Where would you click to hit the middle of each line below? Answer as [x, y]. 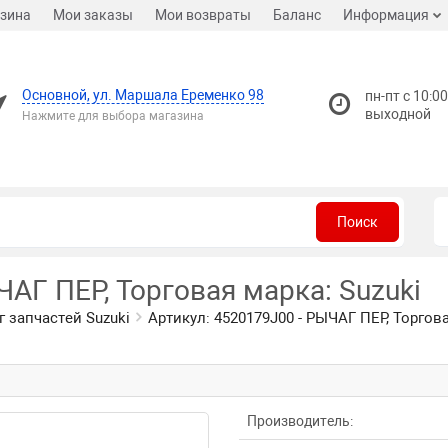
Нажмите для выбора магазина [113, 116]
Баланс [297, 15]
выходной [398, 114]
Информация [386, 15]
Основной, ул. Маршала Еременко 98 [143, 95]
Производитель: [300, 421]
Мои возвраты [203, 15]
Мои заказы [93, 15]
